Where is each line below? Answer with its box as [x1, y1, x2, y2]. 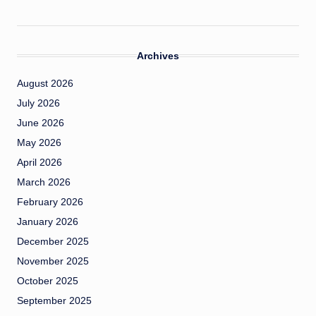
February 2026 [17, 197, 83, 208]
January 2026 [17, 217, 78, 228]
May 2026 [17, 138, 61, 149]
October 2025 [17, 276, 78, 287]
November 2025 [17, 256, 89, 267]
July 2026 [17, 98, 60, 109]
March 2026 [17, 177, 71, 188]
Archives [137, 50, 179, 62]
